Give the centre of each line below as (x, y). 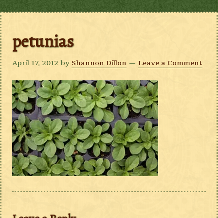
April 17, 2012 (36, 63)
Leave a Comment (171, 63)
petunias (43, 41)
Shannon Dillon (99, 63)
